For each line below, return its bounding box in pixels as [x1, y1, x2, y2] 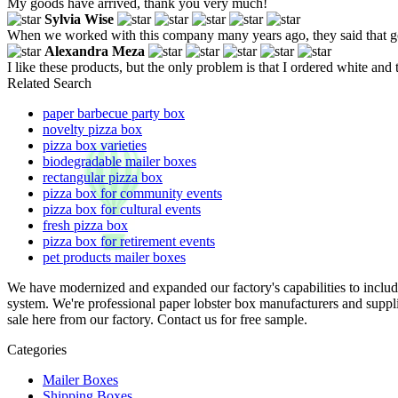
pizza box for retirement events [43, 233, 215, 249]
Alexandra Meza [44, 43, 145, 59]
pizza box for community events [43, 185, 222, 201]
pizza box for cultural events [43, 201, 201, 217]
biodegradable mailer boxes [43, 153, 196, 169]
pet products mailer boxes [43, 249, 186, 265]
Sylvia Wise [44, 11, 114, 27]
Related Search [7, 75, 92, 91]
